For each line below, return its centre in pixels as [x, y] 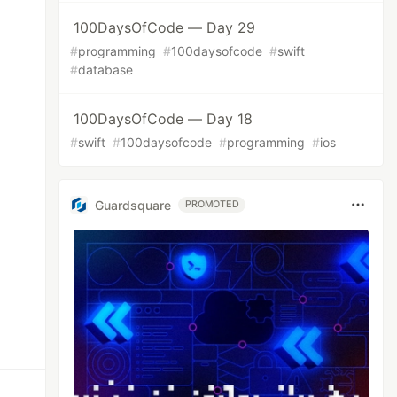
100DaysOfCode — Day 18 [163, 119]
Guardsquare [133, 205]
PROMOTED [212, 204]
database [106, 70]
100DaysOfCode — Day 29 [165, 27]
